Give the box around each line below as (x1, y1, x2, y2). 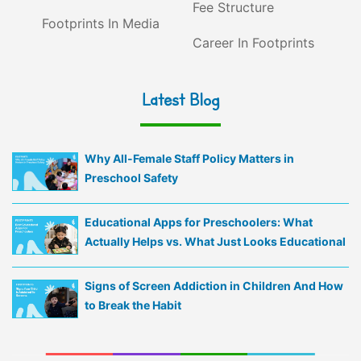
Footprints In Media (42, 15, 160, 32)
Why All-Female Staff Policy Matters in (85, 151, 294, 166)
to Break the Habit (85, 298, 181, 313)
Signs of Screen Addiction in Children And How (85, 279, 343, 293)
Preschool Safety (85, 171, 178, 185)
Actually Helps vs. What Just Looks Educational (85, 234, 346, 249)
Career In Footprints (193, 35, 314, 52)
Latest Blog (141, 89, 220, 112)
